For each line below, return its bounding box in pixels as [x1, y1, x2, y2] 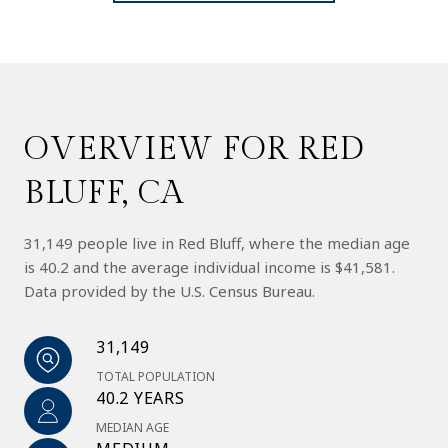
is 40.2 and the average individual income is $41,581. [24, 256, 395, 277]
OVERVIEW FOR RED [24, 129, 365, 168]
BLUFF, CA [24, 173, 184, 212]
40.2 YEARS [96, 386, 185, 409]
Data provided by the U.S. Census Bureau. [24, 280, 315, 301]
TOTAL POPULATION [96, 367, 215, 385]
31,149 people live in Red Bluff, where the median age [24, 232, 410, 253]
